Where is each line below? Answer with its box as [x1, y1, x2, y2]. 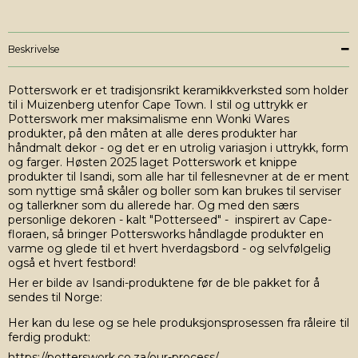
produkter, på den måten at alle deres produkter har [8, 126, 297, 141]
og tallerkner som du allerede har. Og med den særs [8, 198, 299, 213]
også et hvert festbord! [8, 256, 136, 271]
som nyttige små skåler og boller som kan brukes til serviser [8, 184, 341, 199]
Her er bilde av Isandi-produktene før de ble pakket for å [8, 276, 320, 291]
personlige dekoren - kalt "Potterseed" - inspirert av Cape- [8, 213, 332, 228]
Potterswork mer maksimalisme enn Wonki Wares [8, 112, 289, 127]
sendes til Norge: [8, 290, 102, 305]
